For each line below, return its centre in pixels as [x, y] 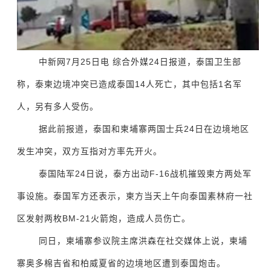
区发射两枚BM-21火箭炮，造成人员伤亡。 [104, 218]
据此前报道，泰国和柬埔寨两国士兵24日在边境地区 [144, 129]
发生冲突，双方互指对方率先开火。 [90, 151]
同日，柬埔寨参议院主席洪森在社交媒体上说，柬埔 [143, 241]
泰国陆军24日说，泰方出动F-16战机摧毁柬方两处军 [145, 174]
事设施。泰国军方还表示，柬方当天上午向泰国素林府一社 [135, 196]
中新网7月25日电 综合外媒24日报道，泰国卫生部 [140, 62]
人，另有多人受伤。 [58, 106]
